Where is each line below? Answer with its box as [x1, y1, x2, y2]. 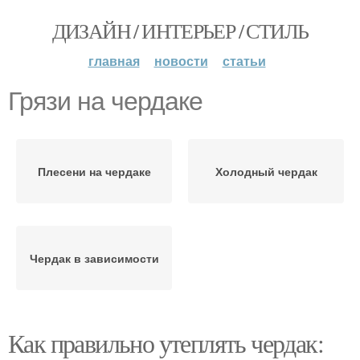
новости [153, 51, 208, 70]
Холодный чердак [215, 163, 317, 179]
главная [88, 51, 140, 70]
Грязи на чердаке [8, 87, 202, 116]
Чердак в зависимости [29, 250, 159, 266]
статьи [222, 51, 266, 70]
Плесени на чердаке [37, 163, 151, 179]
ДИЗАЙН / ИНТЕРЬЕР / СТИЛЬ [51, 17, 309, 44]
